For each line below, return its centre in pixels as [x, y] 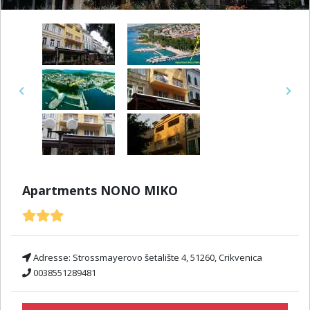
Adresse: [52, 258]
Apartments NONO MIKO [100, 191]
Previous [39, 97]
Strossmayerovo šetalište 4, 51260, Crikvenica [167, 258]
